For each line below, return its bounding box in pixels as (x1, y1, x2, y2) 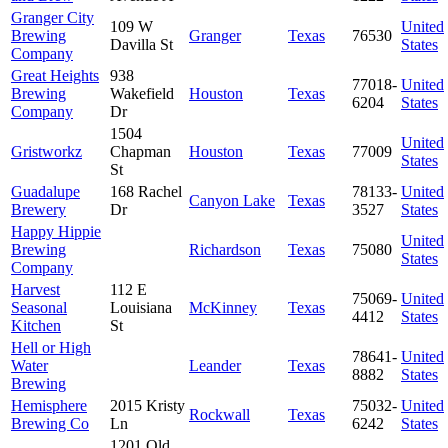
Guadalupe (11, 182, 80, 200)
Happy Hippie (11, 222, 101, 240)
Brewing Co (11, 414, 89, 432)
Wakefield (110, 84, 174, 102)
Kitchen (11, 316, 61, 334)
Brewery (11, 200, 66, 218)
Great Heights (11, 66, 99, 84)
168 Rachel (110, 182, 182, 200)
